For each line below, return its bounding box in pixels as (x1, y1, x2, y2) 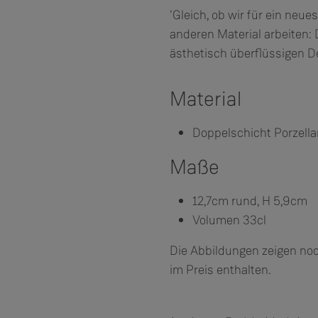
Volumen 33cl (192, 211, 266, 229)
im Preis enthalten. (170, 261, 270, 278)
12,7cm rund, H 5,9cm (192, 192, 307, 209)
